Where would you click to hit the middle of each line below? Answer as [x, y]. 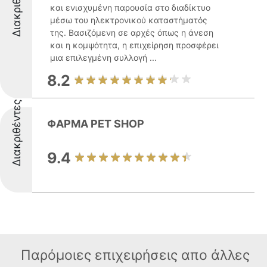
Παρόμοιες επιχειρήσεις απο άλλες [135, 255]
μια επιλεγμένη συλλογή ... [103, 58]
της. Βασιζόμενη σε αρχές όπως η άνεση [132, 32]
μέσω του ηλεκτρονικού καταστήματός [129, 20]
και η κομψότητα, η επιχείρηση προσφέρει [134, 45]
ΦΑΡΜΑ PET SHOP [96, 124]
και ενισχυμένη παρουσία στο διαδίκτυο [130, 7]
